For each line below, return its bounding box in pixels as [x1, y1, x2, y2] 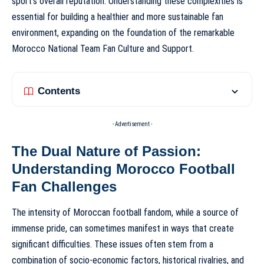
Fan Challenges [12, 178, 117, 194]
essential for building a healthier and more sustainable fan [12, 11, 223, 23]
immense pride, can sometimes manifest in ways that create [12, 223, 234, 235]
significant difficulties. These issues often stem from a [12, 239, 213, 250]
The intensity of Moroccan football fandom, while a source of [12, 207, 239, 219]
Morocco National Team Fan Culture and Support [12, 43, 192, 55]
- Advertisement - [112, 121, 152, 128]
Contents [38, 85, 80, 97]
